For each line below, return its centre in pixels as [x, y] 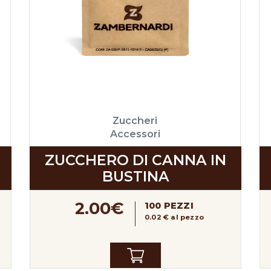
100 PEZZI [169, 205]
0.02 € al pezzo [174, 217]
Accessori [135, 133]
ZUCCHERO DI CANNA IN [135, 160]
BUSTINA [135, 176]
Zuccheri [135, 120]
